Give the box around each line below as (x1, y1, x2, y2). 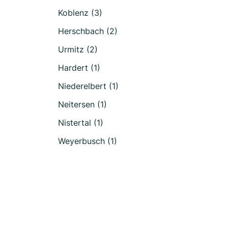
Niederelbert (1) (58, 81, 119, 91)
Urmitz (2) (58, 44, 98, 54)
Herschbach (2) (58, 26, 118, 36)
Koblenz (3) (58, 8, 102, 18)
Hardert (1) (58, 63, 100, 73)
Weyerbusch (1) (58, 136, 117, 146)
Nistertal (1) (58, 118, 103, 128)
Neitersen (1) (58, 99, 107, 109)
